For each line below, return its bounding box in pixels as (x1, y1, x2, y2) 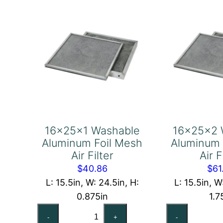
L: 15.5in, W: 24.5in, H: (45, 177, 139, 188)
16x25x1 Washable (44, 124, 140, 137)
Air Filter (71, 149, 113, 162)
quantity (81, 10, 116, 20)
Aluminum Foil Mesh (42, 136, 143, 150)
